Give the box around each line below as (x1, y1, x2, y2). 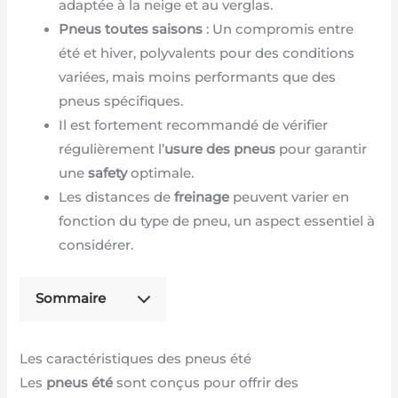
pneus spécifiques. (59, 92, 184, 109)
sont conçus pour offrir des (113, 374, 299, 391)
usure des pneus (164, 140, 276, 157)
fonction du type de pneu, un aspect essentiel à (59, 212, 376, 229)
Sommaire (36, 291, 107, 307)
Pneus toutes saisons (59, 20, 203, 37)
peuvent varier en (229, 188, 350, 205)
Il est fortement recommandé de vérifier (59, 116, 329, 133)
